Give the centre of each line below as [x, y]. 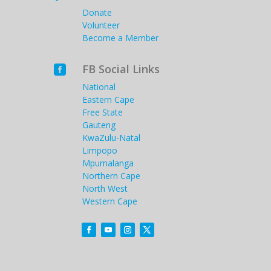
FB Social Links [121, 69]
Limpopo [100, 150]
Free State [103, 112]
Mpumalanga [108, 163]
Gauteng [99, 125]
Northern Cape [112, 175]
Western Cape [110, 201]
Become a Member [121, 38]
